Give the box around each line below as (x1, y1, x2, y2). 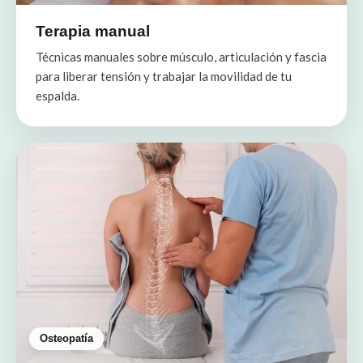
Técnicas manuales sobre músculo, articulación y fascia (36, 49, 327, 64)
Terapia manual (36, 22, 150, 40)
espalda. (36, 88, 79, 103)
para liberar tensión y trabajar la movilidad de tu (36, 68, 292, 83)
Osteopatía (40, 332, 93, 344)
